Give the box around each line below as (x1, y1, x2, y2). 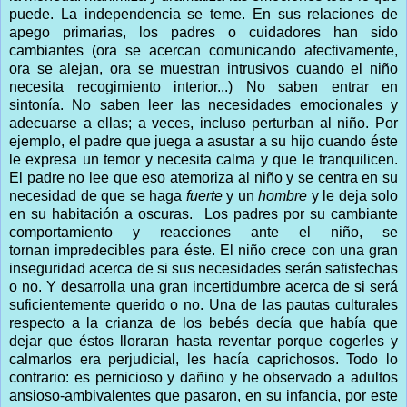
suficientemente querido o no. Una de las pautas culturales (9, 297, 398, 313)
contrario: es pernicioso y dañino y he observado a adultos (9, 370, 398, 386)
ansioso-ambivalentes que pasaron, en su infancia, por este (9, 388, 398, 404)
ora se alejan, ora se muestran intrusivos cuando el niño (9, 61, 398, 77)
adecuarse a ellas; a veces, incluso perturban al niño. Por (9, 115, 398, 132)
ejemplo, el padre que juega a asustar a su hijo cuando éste (9, 134, 398, 150)
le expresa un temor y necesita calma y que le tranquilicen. (9, 152, 398, 168)
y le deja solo (307, 188, 398, 204)
